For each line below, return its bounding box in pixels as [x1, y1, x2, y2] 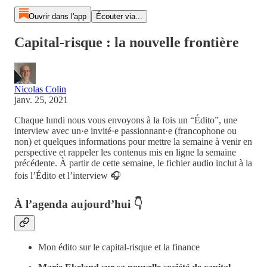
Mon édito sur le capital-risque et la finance [38, 242, 200, 253]
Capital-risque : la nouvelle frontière [14, 34, 239, 50]
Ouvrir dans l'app [28, 12, 86, 21]
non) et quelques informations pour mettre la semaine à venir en [14, 136, 252, 147]
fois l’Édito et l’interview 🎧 [14, 170, 121, 181]
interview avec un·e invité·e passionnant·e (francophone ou [14, 125, 237, 136]
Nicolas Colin [14, 83, 66, 94]
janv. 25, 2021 [14, 94, 68, 105]
